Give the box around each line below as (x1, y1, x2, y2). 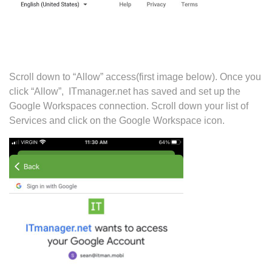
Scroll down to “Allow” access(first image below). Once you (9, 72, 261, 83)
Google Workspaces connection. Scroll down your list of (9, 101, 248, 112)
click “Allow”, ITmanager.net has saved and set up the (9, 86, 240, 97)
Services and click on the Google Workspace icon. (9, 115, 225, 126)
